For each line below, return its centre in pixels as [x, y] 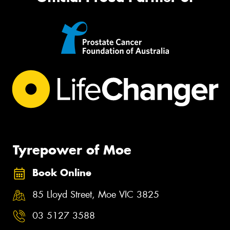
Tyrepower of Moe [72, 150]
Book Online [62, 173]
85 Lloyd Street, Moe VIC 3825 [96, 194]
